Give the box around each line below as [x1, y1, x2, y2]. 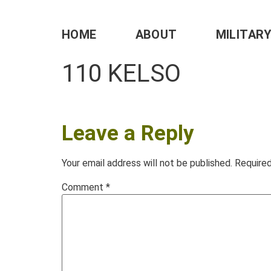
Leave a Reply [62, 121, 194, 146]
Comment [62, 181, 106, 193]
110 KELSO [62, 59, 181, 88]
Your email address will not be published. [62, 157, 232, 169]
